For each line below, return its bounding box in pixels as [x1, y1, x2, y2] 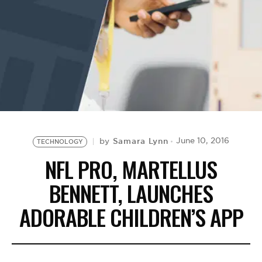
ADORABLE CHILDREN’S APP [19, 201, 243, 233]
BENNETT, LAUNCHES [49, 177, 213, 209]
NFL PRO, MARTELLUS [45, 153, 217, 185]
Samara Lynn [112, 136, 168, 146]
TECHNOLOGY [36, 137, 83, 146]
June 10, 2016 [176, 136, 230, 146]
